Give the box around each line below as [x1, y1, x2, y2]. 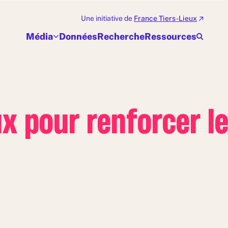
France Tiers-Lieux [134, 14, 197, 22]
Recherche [97, 31, 145, 42]
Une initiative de [81, 14, 134, 22]
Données [59, 31, 97, 42]
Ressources [145, 31, 196, 42]
